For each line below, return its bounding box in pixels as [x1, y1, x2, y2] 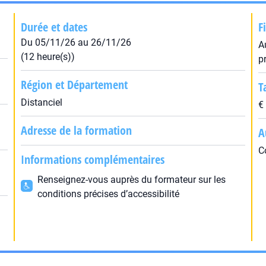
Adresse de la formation [20, 122, 132, 138]
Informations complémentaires [20, 151, 164, 167]
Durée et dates [20, 19, 87, 35]
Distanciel [20, 97, 62, 108]
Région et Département [20, 77, 128, 93]
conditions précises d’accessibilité [37, 188, 179, 199]
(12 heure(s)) [20, 51, 75, 62]
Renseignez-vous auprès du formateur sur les [37, 174, 226, 185]
